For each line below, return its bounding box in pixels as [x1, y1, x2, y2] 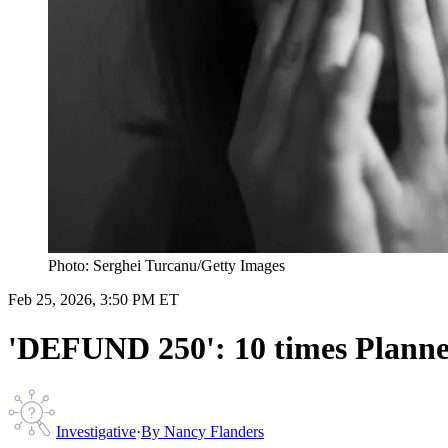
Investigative [56, 422, 136, 440]
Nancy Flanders [164, 422, 264, 440]
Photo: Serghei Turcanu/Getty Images [48, 256, 285, 274]
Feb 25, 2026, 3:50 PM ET [8, 290, 179, 308]
